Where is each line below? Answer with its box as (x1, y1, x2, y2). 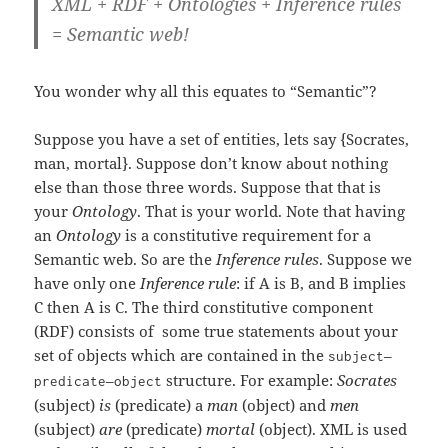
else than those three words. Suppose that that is (34, 177, 382, 198)
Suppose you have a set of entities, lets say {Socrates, (34, 129, 410, 150)
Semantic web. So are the (34, 249, 217, 270)
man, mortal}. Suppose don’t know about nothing (34, 153, 389, 174)
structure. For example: (162, 370, 338, 391)
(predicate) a (111, 395, 208, 416)
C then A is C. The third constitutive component (34, 297, 374, 318)
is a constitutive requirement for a (121, 225, 372, 246)
